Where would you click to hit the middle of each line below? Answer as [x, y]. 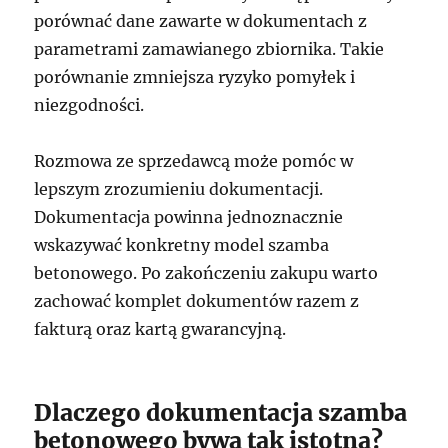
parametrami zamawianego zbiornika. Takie [209, 49]
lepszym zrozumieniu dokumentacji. [179, 189]
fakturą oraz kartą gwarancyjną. [160, 329]
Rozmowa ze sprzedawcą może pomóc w [194, 161]
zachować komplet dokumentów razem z [197, 301]
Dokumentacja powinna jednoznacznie [189, 217]
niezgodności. [89, 105]
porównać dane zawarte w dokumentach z [201, 21]
